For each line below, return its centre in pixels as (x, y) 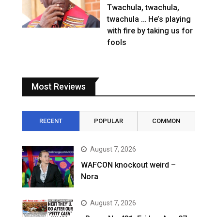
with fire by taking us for (150, 31)
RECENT (51, 121)
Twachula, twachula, (143, 7)
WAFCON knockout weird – (129, 165)
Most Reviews (59, 86)
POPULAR (108, 121)
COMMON (166, 121)
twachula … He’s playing (149, 19)
